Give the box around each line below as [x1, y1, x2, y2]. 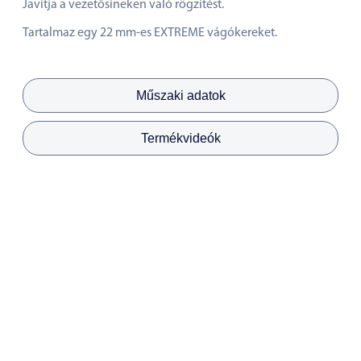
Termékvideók [140, 131, 221, 145]
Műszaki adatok [135, 88, 226, 102]
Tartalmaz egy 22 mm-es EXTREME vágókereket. [23, 26, 277, 39]
